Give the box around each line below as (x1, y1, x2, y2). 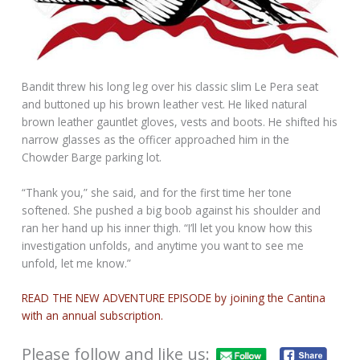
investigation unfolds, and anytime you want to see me (22, 237, 305, 253)
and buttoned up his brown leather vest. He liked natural (22, 96, 308, 112)
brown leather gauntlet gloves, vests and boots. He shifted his (22, 113, 338, 129)
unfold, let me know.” (22, 255, 132, 271)
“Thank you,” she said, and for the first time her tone (22, 184, 292, 200)
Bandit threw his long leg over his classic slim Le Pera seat (22, 78, 319, 94)
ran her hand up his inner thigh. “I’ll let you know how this (22, 219, 313, 235)
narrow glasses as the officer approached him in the (22, 131, 290, 147)
